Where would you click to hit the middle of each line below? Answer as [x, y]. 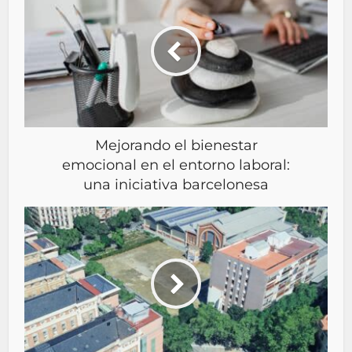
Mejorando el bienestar [176, 145]
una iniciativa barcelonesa [176, 185]
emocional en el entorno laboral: [176, 165]
